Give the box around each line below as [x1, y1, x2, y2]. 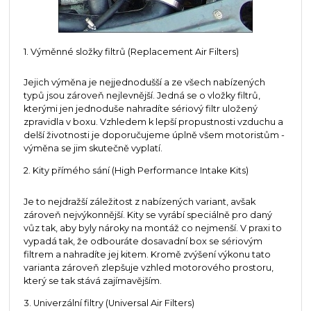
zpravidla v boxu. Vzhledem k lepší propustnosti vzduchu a [23, 117, 283, 128]
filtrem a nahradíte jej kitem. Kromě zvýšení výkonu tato [23, 249, 271, 260]
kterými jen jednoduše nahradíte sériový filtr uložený [23, 103, 258, 115]
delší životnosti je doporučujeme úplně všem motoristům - [23, 130, 285, 141]
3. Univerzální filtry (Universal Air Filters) [23, 297, 194, 308]
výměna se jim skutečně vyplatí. [23, 143, 162, 154]
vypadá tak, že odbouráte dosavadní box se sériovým [23, 235, 262, 246]
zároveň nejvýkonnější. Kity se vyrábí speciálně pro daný [23, 209, 272, 220]
